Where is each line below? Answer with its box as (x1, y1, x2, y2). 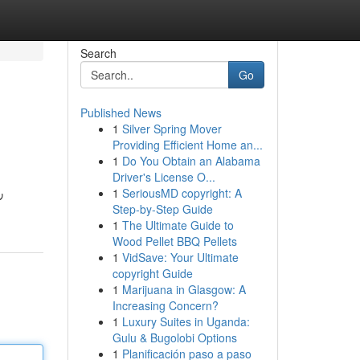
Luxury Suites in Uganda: (121, 313, 250, 329)
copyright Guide (112, 265, 193, 281)
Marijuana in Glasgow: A (121, 281, 246, 297)
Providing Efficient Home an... (112, 137, 263, 153)
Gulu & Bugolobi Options (112, 329, 237, 346)
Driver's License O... (112, 169, 215, 185)
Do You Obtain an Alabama (121, 153, 260, 169)
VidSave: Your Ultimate (121, 249, 239, 265)
